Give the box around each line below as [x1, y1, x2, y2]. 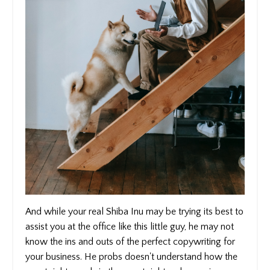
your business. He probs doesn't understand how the [25, 251, 237, 263]
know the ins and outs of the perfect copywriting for [25, 236, 235, 248]
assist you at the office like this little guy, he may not [25, 221, 234, 233]
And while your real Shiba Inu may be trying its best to [25, 206, 243, 218]
